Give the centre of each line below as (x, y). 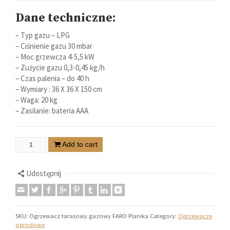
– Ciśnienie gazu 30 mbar (54, 46)
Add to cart (80, 144)
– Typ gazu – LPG (43, 35)
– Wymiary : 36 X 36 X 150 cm (59, 89)
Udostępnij (44, 173)
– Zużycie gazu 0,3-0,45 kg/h (60, 67)
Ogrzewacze (195, 216)
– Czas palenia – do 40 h (52, 78)
